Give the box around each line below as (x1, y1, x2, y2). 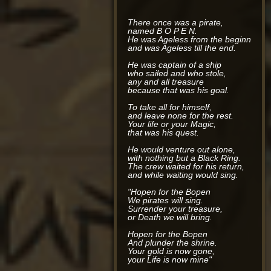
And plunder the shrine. (128, 237, 218, 247)
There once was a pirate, (128, 17, 224, 27)
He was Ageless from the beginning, (128, 34, 266, 44)
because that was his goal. (128, 85, 230, 95)
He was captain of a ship (128, 59, 222, 70)
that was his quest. (128, 127, 200, 137)
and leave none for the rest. (128, 110, 234, 120)
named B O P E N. (128, 25, 198, 36)
